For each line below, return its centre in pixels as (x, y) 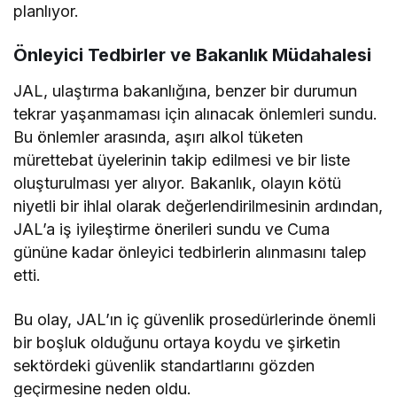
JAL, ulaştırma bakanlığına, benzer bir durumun (186, 91)
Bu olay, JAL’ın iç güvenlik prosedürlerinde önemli (195, 320)
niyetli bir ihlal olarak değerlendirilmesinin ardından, (198, 206)
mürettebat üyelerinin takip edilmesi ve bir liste (182, 160)
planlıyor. (46, 12)
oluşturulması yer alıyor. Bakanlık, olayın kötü (178, 183)
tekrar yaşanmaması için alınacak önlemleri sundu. (196, 114)
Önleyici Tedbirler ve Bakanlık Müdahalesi (192, 55)
